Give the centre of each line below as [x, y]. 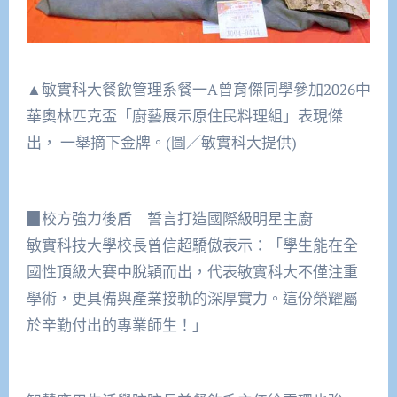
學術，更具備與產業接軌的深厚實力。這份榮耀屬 [192, 299]
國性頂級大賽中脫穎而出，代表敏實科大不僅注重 [192, 272]
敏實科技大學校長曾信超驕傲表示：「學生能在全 [192, 245]
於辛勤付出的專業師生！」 [117, 325]
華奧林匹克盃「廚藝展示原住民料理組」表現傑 [184, 116]
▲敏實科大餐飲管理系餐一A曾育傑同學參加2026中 [198, 90]
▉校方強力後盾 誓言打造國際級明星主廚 [169, 219]
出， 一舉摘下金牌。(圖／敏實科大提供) [161, 143]
